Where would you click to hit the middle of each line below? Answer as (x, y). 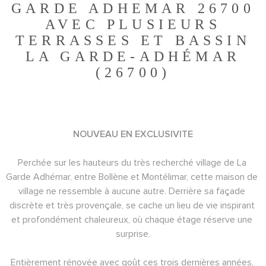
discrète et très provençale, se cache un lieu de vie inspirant (133, 205)
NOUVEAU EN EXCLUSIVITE (133, 134)
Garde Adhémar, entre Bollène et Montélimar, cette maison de (133, 177)
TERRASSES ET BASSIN (133, 40)
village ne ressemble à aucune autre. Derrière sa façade (133, 191)
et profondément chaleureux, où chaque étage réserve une (133, 219)
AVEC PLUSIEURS (133, 24)
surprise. (133, 234)
